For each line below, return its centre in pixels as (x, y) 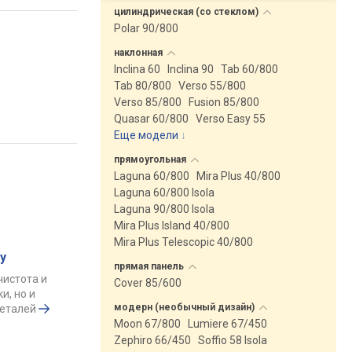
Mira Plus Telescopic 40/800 (183, 242)
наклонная (139, 53)
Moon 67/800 (147, 324)
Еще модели (146, 135)
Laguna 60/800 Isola (164, 192)
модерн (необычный (166, 307)
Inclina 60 (137, 69)
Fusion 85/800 (224, 102)
